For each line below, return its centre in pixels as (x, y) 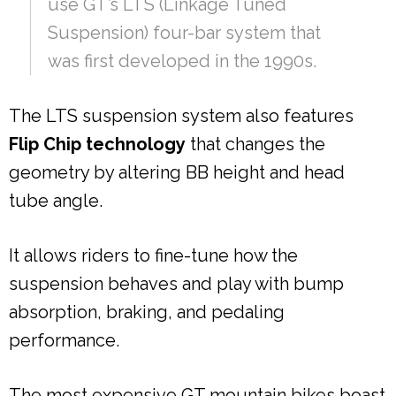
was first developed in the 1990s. (182, 61)
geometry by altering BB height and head (177, 172)
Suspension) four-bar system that (184, 32)
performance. (64, 340)
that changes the (255, 144)
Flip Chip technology (97, 144)
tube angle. (56, 200)
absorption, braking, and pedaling (147, 312)
